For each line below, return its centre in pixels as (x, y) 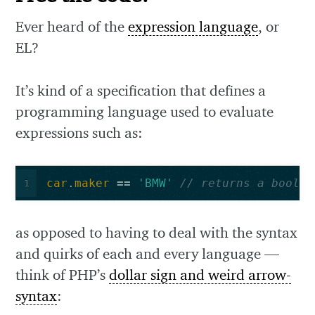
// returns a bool (239, 183)
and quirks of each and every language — (148, 254)
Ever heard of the (72, 26)
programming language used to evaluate (145, 112)
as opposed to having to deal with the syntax (157, 233)
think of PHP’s (63, 275)
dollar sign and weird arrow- (200, 275)
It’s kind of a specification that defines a (141, 91)
